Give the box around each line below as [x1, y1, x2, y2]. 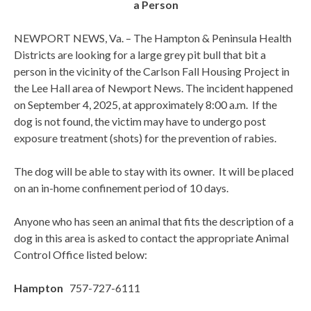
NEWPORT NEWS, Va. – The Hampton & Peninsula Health [14, 31, 292, 45]
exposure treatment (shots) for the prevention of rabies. [14, 131, 276, 145]
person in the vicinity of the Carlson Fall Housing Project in [14, 65, 289, 78]
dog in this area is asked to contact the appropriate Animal [14, 231, 289, 245]
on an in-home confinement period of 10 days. [14, 181, 228, 195]
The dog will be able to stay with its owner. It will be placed [14, 165, 294, 178]
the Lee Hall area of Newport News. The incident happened [14, 81, 293, 95]
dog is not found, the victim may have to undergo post [14, 115, 266, 128]
